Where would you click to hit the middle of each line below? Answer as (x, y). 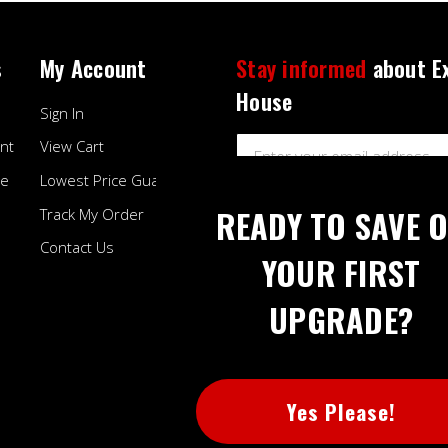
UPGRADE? (341, 319)
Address (265, 168)
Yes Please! (341, 411)
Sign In (62, 112)
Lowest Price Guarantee (122, 179)
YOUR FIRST (341, 272)
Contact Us (77, 247)
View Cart (72, 146)
